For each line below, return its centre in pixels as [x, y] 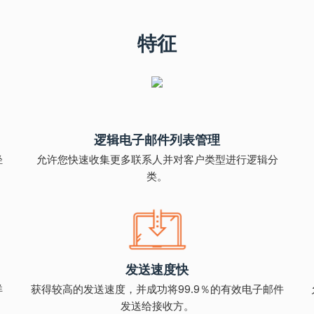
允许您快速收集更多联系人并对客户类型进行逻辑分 [157, 159]
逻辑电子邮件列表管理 [157, 139]
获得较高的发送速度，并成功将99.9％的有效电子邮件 [157, 289]
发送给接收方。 [157, 306]
